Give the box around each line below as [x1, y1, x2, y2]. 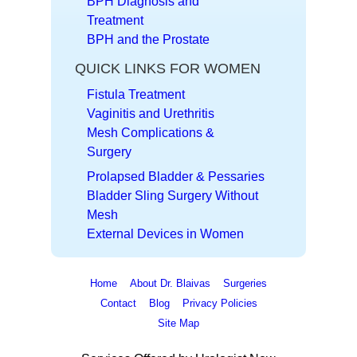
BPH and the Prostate [87, 32, 210, 46]
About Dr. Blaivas [130, 277, 210, 289]
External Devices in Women [87, 226, 244, 241]
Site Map [158, 316, 199, 329]
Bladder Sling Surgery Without [87, 188, 258, 202]
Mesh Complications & [87, 125, 214, 139]
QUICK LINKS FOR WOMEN [75, 60, 261, 76]
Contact [100, 296, 136, 309]
